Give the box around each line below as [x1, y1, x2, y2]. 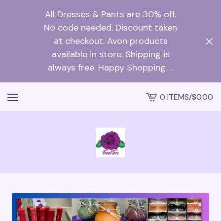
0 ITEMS [160, 91, 189, 102]
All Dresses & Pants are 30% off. [45, 8, 176, 20]
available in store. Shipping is [51, 48, 170, 60]
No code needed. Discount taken [44, 22, 177, 34]
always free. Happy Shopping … [48, 62, 173, 74]
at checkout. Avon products [53, 35, 168, 47]
